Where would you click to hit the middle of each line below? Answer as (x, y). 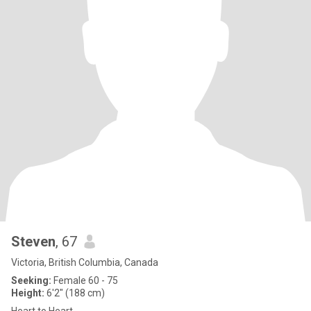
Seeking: (31, 280)
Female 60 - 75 (85, 280)
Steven (33, 242)
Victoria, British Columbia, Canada (85, 262)
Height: (28, 293)
